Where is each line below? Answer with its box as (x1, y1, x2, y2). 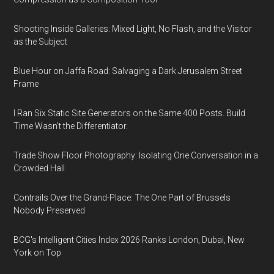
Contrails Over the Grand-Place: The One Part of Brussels (13, 193, 231, 202)
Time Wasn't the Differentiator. (13, 121, 128, 131)
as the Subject (13, 37, 68, 46)
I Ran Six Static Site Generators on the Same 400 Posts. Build (13, 108, 246, 118)
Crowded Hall (13, 163, 65, 173)
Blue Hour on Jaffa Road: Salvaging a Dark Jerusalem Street (13, 66, 243, 76)
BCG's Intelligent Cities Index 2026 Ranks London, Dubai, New (13, 235, 245, 245)
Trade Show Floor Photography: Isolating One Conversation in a (13, 150, 259, 160)
